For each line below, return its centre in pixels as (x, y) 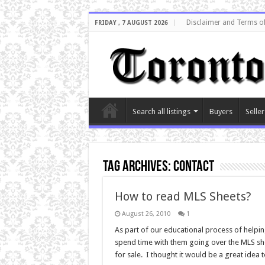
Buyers (221, 111)
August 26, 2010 (146, 214)
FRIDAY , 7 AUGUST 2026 (131, 23)
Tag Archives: (138, 167)
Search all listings (161, 111)
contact (193, 167)
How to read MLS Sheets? (183, 196)
